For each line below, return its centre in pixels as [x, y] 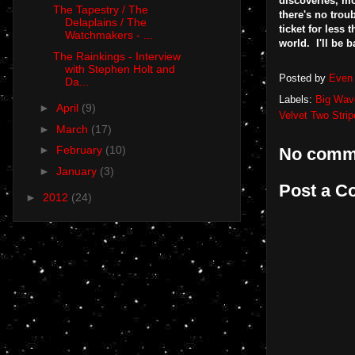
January [78, 171]
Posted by [304, 78]
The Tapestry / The [100, 10]
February [80, 150]
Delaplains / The [105, 23]
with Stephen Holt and [120, 69]
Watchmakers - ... [109, 35]
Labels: [297, 99]
